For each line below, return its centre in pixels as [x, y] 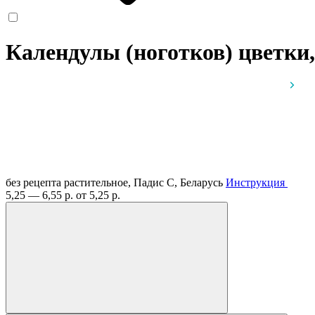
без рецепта [33, 182]
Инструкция [255, 182]
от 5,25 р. [98, 195]
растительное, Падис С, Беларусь [145, 182]
